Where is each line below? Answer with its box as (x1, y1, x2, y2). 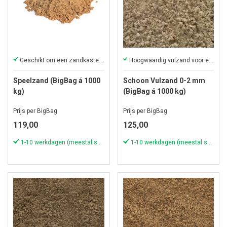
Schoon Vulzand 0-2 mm (123, 76, 205, 85)
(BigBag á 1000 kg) (123, 87, 186, 95)
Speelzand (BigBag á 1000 (13, 76, 100, 85)
